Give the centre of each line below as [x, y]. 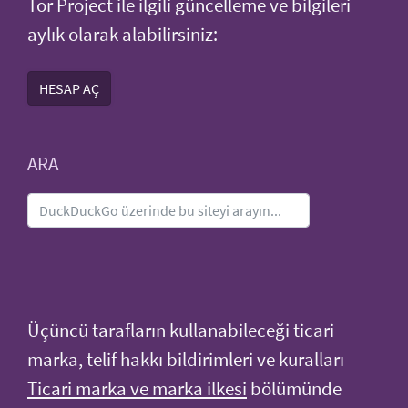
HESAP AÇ [69, 88]
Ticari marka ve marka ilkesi [137, 388]
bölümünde [294, 388]
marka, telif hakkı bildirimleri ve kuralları [186, 359]
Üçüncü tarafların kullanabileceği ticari [181, 330]
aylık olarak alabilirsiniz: [122, 34]
